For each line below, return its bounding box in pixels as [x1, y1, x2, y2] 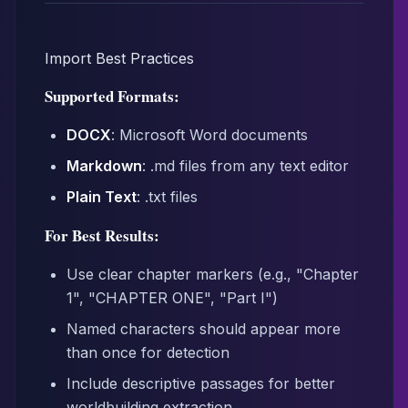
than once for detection [66, 343, 229, 362]
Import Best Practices [45, 49, 194, 67]
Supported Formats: [45, 85, 179, 107]
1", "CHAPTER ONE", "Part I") [66, 289, 278, 307]
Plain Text [66, 188, 137, 206]
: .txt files [137, 188, 198, 206]
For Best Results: [45, 224, 159, 247]
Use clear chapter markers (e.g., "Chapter [66, 265, 359, 283]
